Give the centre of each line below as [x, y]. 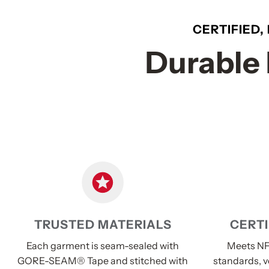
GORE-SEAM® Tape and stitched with [103, 261]
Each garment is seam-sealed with [103, 246]
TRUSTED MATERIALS [103, 225]
